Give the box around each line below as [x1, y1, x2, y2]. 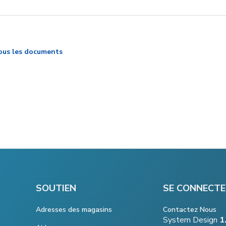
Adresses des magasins [36, 204, 112, 214]
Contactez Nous [163, 205, 216, 215]
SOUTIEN [36, 182, 76, 194]
